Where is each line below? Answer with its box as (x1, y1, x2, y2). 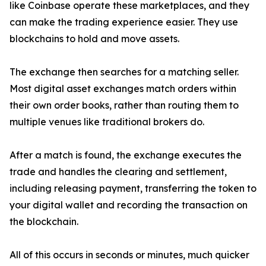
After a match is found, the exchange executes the (9, 149, 242, 161)
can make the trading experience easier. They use (9, 16, 238, 28)
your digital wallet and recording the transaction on (9, 199, 248, 211)
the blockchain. (9, 216, 78, 228)
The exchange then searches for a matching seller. (9, 66, 239, 78)
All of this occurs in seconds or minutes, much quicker (9, 249, 249, 261)
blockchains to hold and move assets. (9, 33, 179, 45)
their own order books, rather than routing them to (9, 99, 239, 112)
